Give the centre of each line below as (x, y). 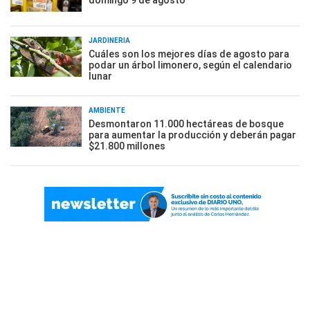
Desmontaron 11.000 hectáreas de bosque (186, 124)
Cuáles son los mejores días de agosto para (189, 54)
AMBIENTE (107, 110)
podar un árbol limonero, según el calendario (190, 65)
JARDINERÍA (109, 40)
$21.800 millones (127, 146)
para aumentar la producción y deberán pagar (192, 135)
